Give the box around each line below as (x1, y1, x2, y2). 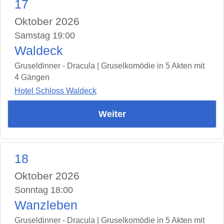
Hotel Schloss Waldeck (14, 86, 96, 95)
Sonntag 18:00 (14, 184, 73, 195)
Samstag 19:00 (14, 30, 75, 41)
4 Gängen (14, 73, 49, 82)
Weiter (98, 108, 126, 119)
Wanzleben (14, 198, 77, 212)
